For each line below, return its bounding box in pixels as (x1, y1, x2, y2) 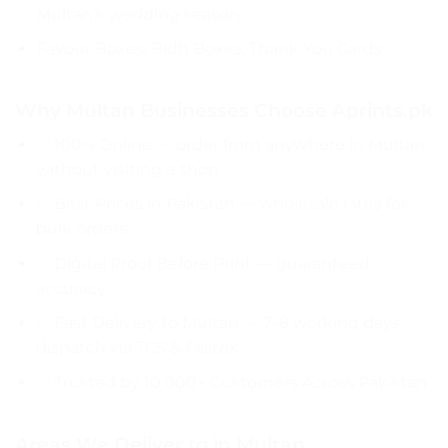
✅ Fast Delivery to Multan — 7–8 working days (35, 313, 400, 333)
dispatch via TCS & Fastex (35, 338, 238, 358)
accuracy (35, 278, 106, 298)
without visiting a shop (35, 159, 219, 179)
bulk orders (35, 219, 127, 239)
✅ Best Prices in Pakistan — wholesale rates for (35, 194, 407, 214)
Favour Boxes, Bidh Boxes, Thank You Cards (35, 39, 382, 59)
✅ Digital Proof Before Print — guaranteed (35, 253, 370, 273)
